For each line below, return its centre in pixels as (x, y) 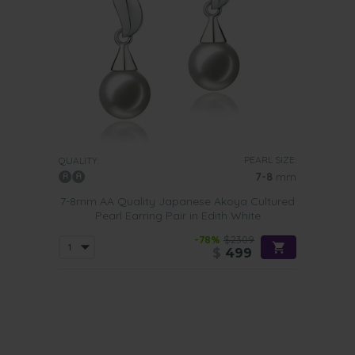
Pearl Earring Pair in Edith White (177, 216)
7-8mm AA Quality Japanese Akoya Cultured (177, 201)
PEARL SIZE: (270, 160)
